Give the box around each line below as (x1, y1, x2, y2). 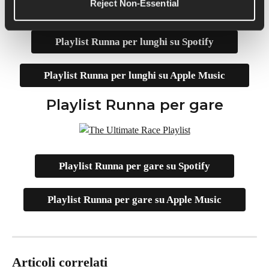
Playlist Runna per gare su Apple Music (47, 193, 222, 205)
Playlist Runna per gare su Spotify (59, 160, 210, 172)
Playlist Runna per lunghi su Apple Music (44, 70, 225, 82)
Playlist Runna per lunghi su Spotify (55, 36, 214, 48)
